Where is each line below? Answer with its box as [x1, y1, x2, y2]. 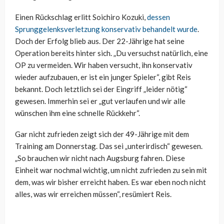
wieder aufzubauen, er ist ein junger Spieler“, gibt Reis [15, 72, 191, 82]
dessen [147, 12, 170, 22]
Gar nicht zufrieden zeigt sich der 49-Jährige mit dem [15, 129, 189, 139]
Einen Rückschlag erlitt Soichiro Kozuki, [15, 12, 147, 22]
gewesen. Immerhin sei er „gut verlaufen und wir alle [15, 96, 185, 106]
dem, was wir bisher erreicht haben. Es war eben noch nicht [15, 177, 206, 187]
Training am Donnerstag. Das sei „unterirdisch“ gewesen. [15, 141, 202, 151]
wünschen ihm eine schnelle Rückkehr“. [15, 108, 140, 118]
